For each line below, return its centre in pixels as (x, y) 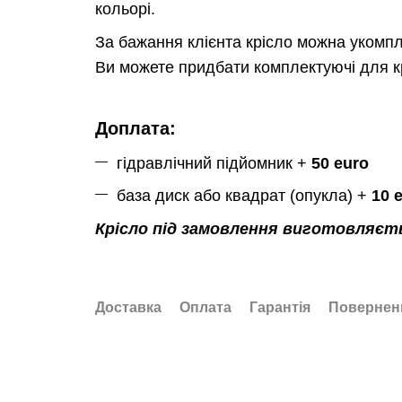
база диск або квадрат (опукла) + (244, 196)
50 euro (340, 163)
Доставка (128, 307)
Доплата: (135, 129)
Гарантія (280, 307)
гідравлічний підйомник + (214, 163)
